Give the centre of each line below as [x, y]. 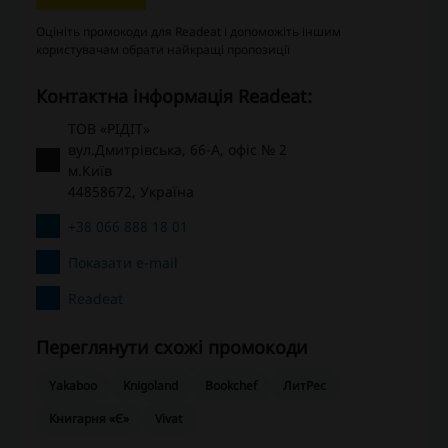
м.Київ [90, 171]
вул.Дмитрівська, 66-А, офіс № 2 [177, 150]
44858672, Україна [131, 192]
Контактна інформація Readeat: [179, 96]
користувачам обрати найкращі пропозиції [163, 50]
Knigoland [151, 386]
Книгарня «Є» [89, 419]
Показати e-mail [123, 262]
